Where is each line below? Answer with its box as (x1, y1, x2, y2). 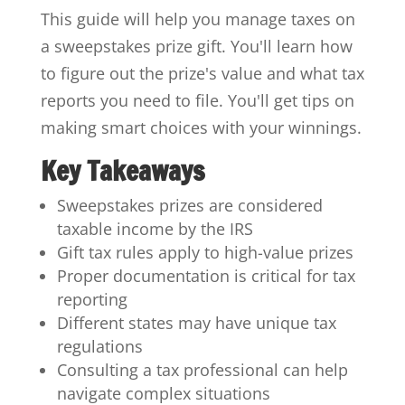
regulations (56, 334, 143, 357)
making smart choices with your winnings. (40, 116, 362, 138)
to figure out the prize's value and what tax (40, 61, 364, 84)
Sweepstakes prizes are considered (56, 193, 323, 216)
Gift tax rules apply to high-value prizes (56, 240, 353, 263)
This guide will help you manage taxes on (40, 7, 355, 30)
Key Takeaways (40, 150, 205, 190)
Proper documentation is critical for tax (56, 264, 355, 287)
